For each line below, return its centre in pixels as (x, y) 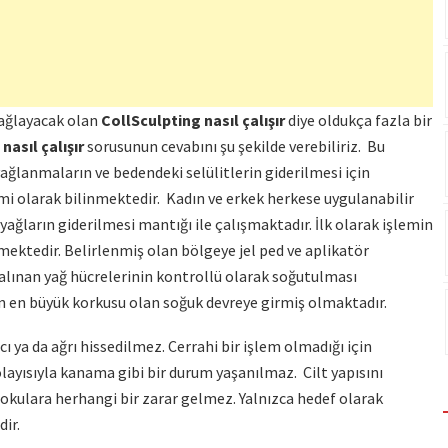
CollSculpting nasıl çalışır (193, 119)
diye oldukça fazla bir (358, 119)
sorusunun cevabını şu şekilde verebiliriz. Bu (234, 145)
